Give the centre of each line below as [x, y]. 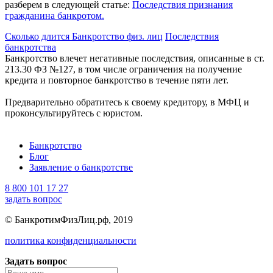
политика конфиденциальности [71, 241]
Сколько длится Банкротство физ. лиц [84, 37]
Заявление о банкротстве [81, 168]
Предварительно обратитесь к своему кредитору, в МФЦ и [127, 102]
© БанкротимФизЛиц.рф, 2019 [69, 220]
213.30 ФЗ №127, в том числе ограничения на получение [123, 69]
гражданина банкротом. [55, 16]
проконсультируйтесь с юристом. [74, 113]
